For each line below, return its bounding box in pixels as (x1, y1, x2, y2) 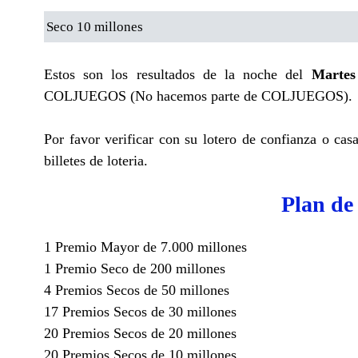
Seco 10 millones (46, 18, 143, 34)
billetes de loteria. (44, 152, 148, 169)
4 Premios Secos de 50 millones (44, 281, 229, 298)
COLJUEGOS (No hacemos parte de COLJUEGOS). (44, 87, 352, 104)
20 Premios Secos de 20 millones (44, 324, 237, 341)
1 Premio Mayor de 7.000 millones (44, 238, 247, 255)
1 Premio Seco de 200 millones (44, 260, 225, 276)
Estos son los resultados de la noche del (44, 66, 312, 82)
